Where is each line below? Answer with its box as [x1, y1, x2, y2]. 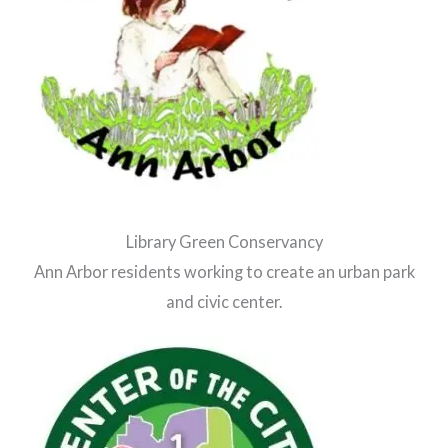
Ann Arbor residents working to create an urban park [33, 261, 415, 281]
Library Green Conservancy [125, 231, 323, 251]
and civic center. [166, 291, 282, 311]
